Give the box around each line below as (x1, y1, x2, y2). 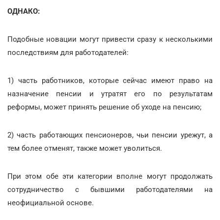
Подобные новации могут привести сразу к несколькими (7, 34, 213, 44)
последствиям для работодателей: (7, 48, 129, 57)
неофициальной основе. (7, 198, 94, 207)
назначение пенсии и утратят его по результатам (7, 89, 213, 98)
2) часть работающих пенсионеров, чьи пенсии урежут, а (7, 130, 213, 139)
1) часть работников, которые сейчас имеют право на (7, 76, 213, 85)
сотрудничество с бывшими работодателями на (7, 185, 213, 194)
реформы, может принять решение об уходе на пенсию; (7, 102, 201, 111)
